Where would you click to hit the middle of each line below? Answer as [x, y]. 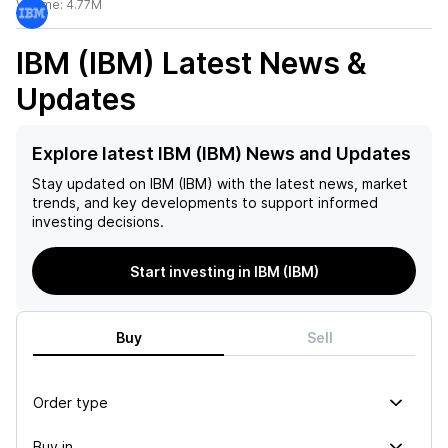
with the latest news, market [310, 183]
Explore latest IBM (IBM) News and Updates [221, 153]
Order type [70, 402]
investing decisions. [98, 221]
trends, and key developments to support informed [205, 202]
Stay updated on [89, 183]
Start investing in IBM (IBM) [224, 271]
